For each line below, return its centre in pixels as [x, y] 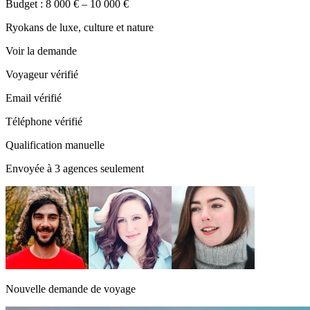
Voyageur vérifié [42, 74]
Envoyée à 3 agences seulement [75, 168]
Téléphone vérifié [44, 121]
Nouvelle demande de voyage [71, 289]
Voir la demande [41, 51]
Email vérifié [34, 98]
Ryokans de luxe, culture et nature [80, 27]
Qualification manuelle [55, 145]
